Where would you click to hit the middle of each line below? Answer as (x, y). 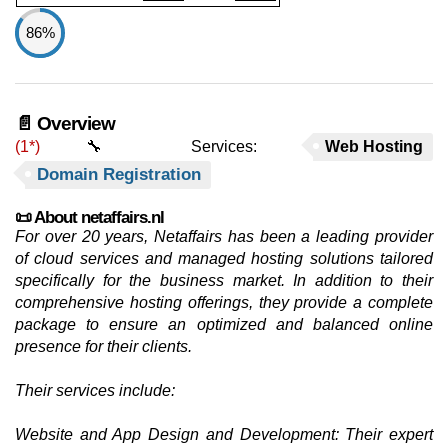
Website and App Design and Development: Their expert (224, 434)
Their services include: (95, 390)
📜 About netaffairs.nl (89, 217)
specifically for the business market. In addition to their (224, 280)
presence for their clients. (103, 346)
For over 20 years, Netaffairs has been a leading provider (224, 236)
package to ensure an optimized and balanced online (224, 324)
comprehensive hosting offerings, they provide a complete (224, 302)
